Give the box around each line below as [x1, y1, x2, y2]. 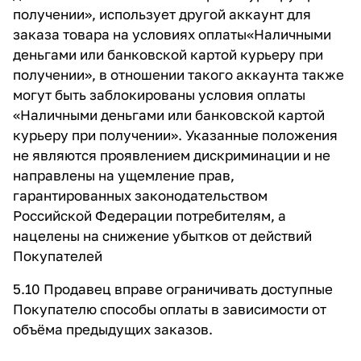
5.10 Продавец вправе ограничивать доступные [13, 280, 333, 297]
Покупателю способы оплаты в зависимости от [13, 301, 326, 317]
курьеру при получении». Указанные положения [13, 127, 338, 143]
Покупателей [13, 247, 102, 264]
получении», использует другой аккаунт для [13, 6, 311, 23]
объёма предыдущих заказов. [13, 321, 213, 338]
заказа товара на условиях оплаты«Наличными [13, 26, 331, 43]
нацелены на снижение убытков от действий [13, 227, 312, 244]
